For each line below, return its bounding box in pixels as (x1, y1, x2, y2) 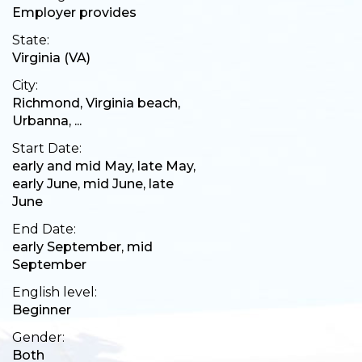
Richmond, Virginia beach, (12, 95, 180, 112)
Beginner (12, 302, 71, 318)
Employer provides (12, 5, 137, 21)
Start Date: (12, 141, 82, 157)
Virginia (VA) (12, 50, 90, 66)
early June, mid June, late (12, 176, 174, 192)
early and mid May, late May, (12, 158, 196, 175)
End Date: (12, 221, 76, 238)
